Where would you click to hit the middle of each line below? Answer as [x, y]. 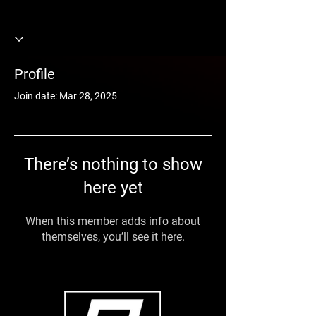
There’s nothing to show [113, 164]
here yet [113, 188]
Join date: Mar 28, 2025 [66, 96]
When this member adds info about [113, 221]
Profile [35, 74]
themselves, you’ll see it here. [113, 237]
